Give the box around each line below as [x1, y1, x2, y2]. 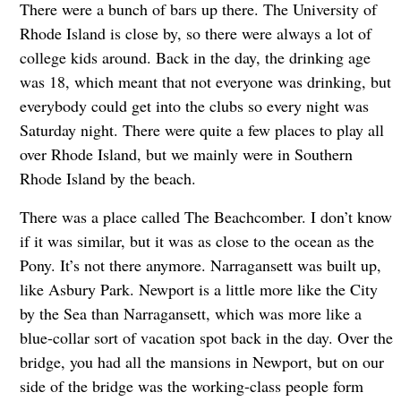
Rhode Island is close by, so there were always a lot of [19, 21, 371, 44]
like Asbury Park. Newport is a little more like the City [19, 277, 378, 300]
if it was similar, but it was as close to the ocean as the [19, 229, 374, 252]
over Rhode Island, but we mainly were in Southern [19, 142, 353, 165]
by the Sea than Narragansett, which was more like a [19, 302, 362, 324]
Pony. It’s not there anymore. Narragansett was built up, [19, 253, 381, 276]
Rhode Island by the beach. [19, 166, 196, 189]
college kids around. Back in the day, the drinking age [19, 46, 371, 68]
